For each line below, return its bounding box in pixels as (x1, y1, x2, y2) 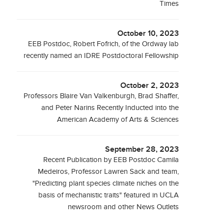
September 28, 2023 (105, 145, 179, 154)
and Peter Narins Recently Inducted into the (41, 104, 179, 112)
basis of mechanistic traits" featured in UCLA (38, 191, 179, 199)
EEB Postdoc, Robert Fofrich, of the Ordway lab (28, 40, 179, 48)
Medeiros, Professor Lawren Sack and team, (38, 167, 179, 176)
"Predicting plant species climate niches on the (32, 179, 179, 188)
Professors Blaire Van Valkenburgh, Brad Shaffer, (24, 92, 179, 100)
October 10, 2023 (117, 29, 179, 38)
